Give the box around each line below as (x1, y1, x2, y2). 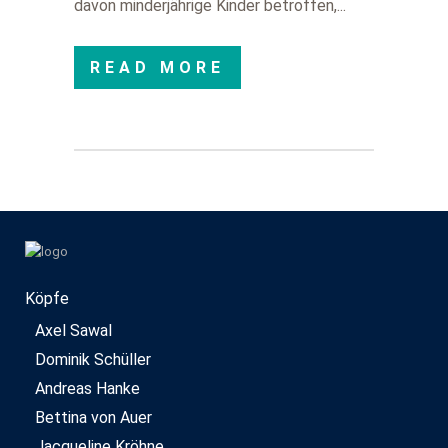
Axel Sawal (35, 321, 112, 340)
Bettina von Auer (35, 408, 152, 427)
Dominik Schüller (35, 350, 151, 369)
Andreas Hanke (35, 379, 140, 398)
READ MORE (90, 58, 225, 77)
